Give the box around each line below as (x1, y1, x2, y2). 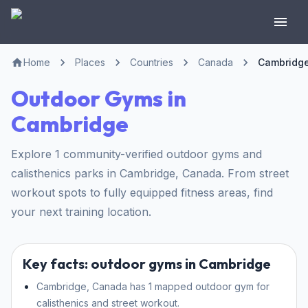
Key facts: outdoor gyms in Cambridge (23, 255, 271, 273)
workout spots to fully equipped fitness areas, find (11, 186, 273, 200)
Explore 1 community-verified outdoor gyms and (11, 147, 262, 162)
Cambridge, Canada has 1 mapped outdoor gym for (36, 280, 269, 293)
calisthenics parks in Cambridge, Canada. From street (11, 166, 289, 181)
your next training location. (11, 205, 151, 219)
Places (75, 56, 105, 68)
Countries (130, 56, 173, 68)
